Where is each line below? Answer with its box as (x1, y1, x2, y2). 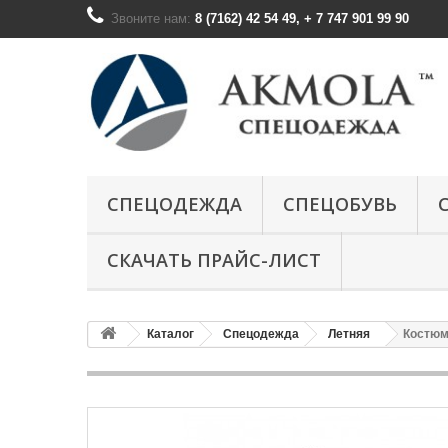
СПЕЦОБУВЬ (283, 192, 397, 217)
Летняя (328, 327, 370, 342)
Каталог (147, 327, 194, 342)
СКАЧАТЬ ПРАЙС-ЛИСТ (107, 248, 321, 273)
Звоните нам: (111, 11, 195, 26)
